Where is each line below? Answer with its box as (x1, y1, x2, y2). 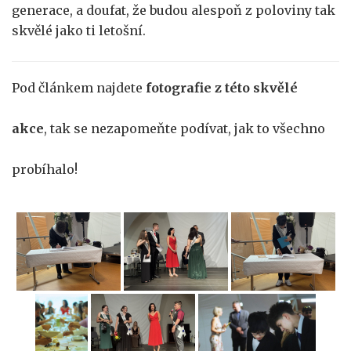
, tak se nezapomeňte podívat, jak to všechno (44, 121, 325, 136)
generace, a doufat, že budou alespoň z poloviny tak (12, 2, 335, 18)
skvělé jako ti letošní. (12, 23, 146, 38)
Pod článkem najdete (12, 80, 146, 96)
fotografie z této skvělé (146, 80, 298, 96)
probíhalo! (12, 161, 78, 177)
